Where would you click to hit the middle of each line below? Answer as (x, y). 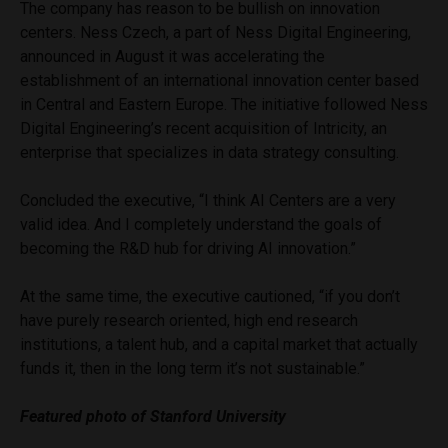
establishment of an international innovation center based (219, 80)
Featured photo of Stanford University (153, 416)
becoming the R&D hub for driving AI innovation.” (188, 248)
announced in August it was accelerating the (172, 56)
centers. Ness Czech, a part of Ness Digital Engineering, (215, 32)
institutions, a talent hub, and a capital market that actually (219, 344)
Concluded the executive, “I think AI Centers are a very (208, 200)
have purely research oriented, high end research (189, 320)
